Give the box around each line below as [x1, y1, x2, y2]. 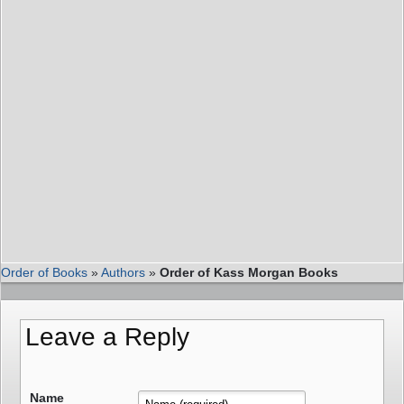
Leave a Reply [25, 323, 189, 352]
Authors [101, 265, 145, 280]
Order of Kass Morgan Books [160, 265, 338, 280]
